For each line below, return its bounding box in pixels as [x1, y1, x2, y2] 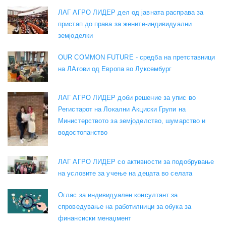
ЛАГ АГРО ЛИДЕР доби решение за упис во [58, 94, 196, 102]
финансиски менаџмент [58, 214, 131, 222]
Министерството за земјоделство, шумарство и [58, 117, 206, 125]
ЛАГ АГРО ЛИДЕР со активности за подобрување [58, 158, 214, 165]
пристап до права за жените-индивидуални [58, 20, 192, 28]
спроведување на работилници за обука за [58, 203, 191, 210]
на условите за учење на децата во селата [58, 169, 193, 177]
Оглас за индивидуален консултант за [58, 191, 178, 199]
